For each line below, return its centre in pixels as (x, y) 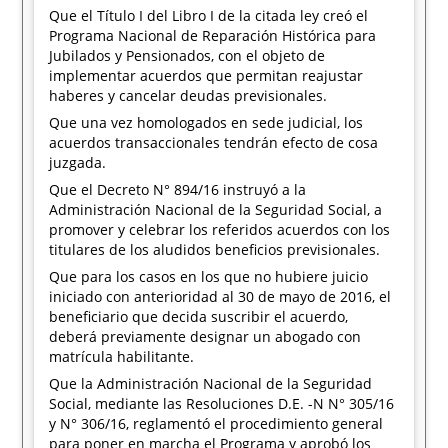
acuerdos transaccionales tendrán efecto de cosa (214, 142)
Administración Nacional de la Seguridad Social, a (216, 209)
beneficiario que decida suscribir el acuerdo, (199, 316)
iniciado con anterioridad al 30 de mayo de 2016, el (220, 296)
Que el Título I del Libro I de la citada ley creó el (209, 15)
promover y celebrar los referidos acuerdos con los (220, 229)
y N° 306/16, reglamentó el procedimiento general (216, 423)
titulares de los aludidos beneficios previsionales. (215, 249)
